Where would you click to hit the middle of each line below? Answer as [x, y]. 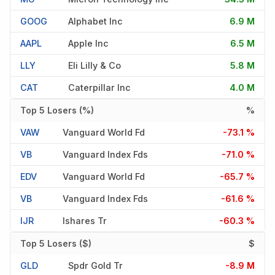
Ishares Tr [85, 220]
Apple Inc [88, 43]
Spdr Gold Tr [95, 265]
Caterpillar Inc [99, 87]
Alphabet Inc [95, 21]
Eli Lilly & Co [95, 65]
